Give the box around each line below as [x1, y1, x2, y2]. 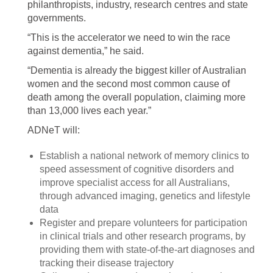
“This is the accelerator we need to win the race [27, 32, 230, 43]
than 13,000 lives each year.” [27, 105, 151, 116]
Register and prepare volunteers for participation [40, 218, 247, 228]
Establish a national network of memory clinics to [40, 151, 249, 161]
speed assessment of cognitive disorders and [40, 164, 234, 174]
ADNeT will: [27, 125, 80, 135]
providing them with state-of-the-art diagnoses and [40, 244, 255, 255]
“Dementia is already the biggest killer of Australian [27, 65, 246, 76]
